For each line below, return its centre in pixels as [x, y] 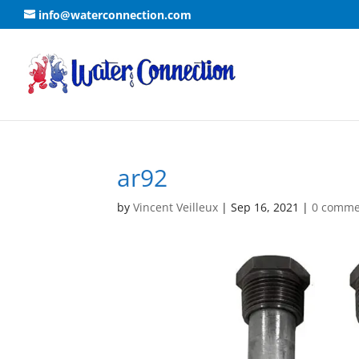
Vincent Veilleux [176, 207]
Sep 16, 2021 [265, 207]
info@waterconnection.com [115, 14]
